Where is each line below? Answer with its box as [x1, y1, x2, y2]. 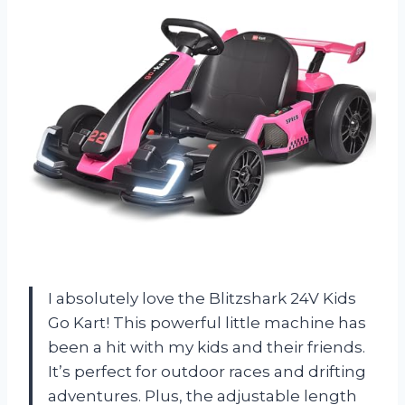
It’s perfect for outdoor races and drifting [48, 362, 366, 381]
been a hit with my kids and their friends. [48, 337, 365, 356]
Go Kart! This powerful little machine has [48, 313, 366, 332]
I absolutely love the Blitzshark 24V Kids [48, 288, 356, 307]
